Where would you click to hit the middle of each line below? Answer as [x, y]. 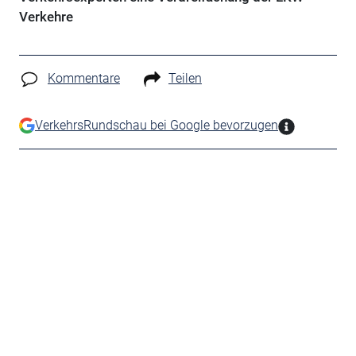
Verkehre [46, 17]
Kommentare [83, 78]
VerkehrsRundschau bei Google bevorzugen [156, 125]
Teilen [185, 78]
